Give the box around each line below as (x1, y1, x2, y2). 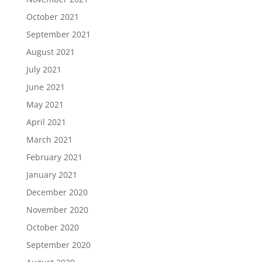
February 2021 (26, 151, 82, 163)
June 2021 (26, 81, 65, 92)
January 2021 (26, 169, 77, 180)
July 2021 (26, 64, 61, 75)
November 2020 (26, 204, 88, 215)
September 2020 (26, 239, 91, 250)
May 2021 (26, 99, 64, 110)
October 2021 (26, 11, 79, 22)
